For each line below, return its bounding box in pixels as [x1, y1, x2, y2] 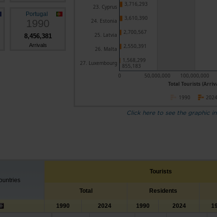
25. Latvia [94, 31, 117, 38]
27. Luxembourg [80, 60, 117, 66]
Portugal [26, 11, 48, 17]
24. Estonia [91, 17, 117, 24]
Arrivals [29, 42, 47, 48]
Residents [149, 187, 177, 194]
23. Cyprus [93, 3, 117, 10]
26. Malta [95, 46, 117, 52]
